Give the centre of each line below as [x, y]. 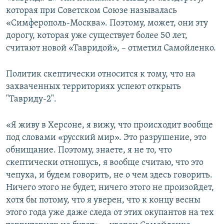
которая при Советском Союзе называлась [91, 10]
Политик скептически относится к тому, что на [101, 74]
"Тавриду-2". [31, 99]
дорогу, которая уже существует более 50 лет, [97, 35]
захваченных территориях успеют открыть [93, 86]
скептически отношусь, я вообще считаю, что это [105, 162]
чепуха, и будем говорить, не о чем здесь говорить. [109, 175]
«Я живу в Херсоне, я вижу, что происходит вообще [109, 125]
